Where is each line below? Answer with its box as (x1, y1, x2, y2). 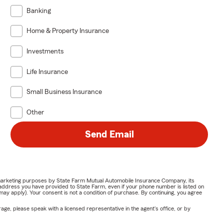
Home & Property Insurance (26, 27, 109, 35)
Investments (26, 47, 64, 55)
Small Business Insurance (26, 88, 102, 96)
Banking (26, 7, 51, 14)
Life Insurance (26, 68, 68, 75)
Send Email (84, 129, 134, 139)
